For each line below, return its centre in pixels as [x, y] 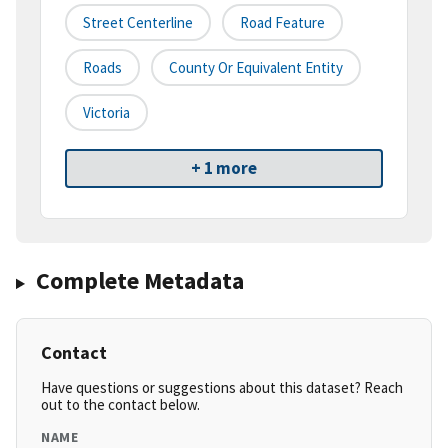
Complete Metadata [139, 281]
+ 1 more [224, 168]
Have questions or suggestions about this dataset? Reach [222, 388]
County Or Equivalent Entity [256, 68]
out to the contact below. [120, 405]
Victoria [106, 113]
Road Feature [282, 23]
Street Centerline [138, 23]
